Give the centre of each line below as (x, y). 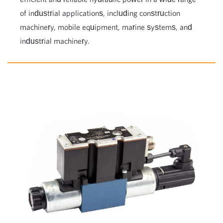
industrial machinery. (55, 41)
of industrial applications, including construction (100, 13)
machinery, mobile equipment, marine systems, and (106, 27)
